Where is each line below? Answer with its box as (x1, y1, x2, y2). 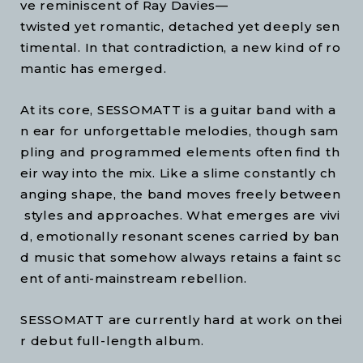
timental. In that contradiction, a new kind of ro (20, 40, 341, 56)
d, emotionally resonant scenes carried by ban (20, 228, 340, 245)
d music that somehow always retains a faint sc (20, 250, 342, 266)
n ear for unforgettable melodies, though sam (20, 123, 339, 139)
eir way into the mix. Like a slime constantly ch (20, 165, 336, 181)
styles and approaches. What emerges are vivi (20, 207, 340, 224)
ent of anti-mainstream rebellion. (20, 271, 247, 287)
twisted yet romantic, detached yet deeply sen (20, 19, 340, 35)
